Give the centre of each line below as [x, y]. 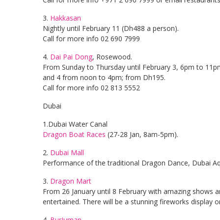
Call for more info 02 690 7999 [91, 39]
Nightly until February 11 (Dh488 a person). [111, 28]
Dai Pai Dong [71, 57]
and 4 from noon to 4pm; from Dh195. [104, 77]
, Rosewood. [112, 57]
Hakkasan [66, 18]
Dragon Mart [71, 181]
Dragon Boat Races [74, 134]
